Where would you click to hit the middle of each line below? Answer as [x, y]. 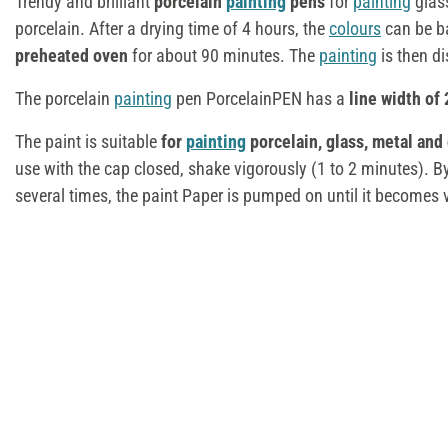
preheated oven [73, 55]
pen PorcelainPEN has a [260, 98]
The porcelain [64, 98]
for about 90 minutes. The [225, 55]
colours [355, 28]
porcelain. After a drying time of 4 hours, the [172, 28]
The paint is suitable [88, 141]
